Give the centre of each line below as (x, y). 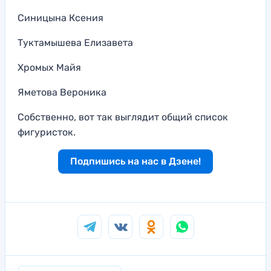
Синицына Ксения (60, 18)
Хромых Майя (49, 67)
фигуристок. (47, 132)
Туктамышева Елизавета (75, 42)
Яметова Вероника (62, 92)
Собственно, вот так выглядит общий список (123, 117)
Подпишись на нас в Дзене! (135, 161)
